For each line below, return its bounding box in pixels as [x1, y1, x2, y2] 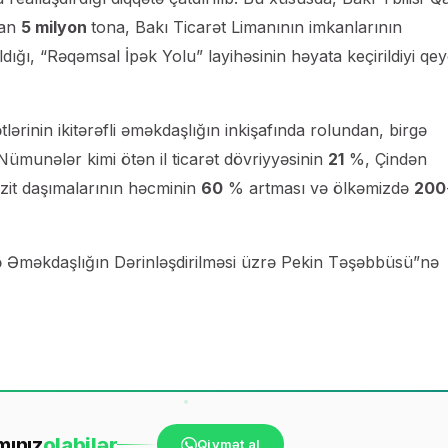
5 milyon [21, 16, 91, 37]
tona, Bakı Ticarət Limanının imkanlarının [91, 16, 402, 37]
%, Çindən [344, 148, 427, 169]
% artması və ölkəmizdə [223, 177, 414, 198]
